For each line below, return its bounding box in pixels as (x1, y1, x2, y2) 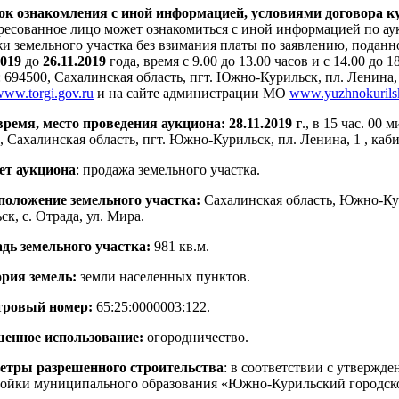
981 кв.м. (154, 238, 209, 254)
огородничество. (143, 329, 248, 345)
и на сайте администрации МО (94, 85, 289, 101)
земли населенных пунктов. (77, 268, 250, 284)
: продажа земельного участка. (76, 161, 260, 177)
